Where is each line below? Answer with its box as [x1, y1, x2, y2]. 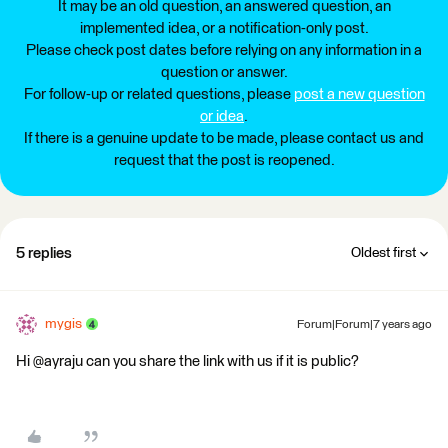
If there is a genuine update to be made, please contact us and [24, 130, 424, 146]
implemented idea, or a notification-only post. [79, 20, 369, 36]
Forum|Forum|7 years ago [297, 318, 432, 331]
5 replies [16, 245, 72, 261]
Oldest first [351, 245, 416, 260]
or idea [200, 108, 244, 124]
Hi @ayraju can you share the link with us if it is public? [16, 353, 359, 369]
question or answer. [160, 64, 288, 80]
